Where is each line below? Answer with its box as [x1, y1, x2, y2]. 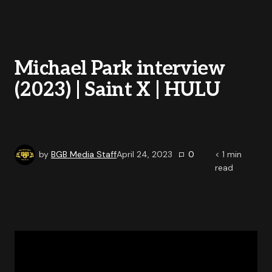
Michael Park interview [15, 57, 225, 80]
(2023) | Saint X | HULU [15, 78, 220, 101]
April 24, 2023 [117, 148, 172, 160]
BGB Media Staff [51, 148, 117, 160]
